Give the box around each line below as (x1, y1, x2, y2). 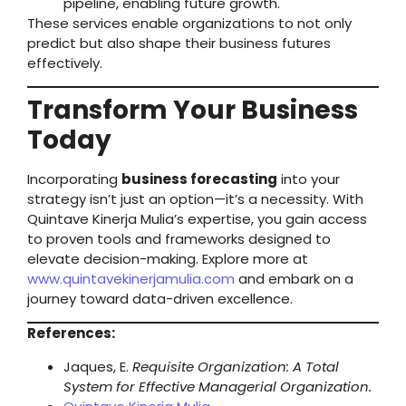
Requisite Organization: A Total (132, 356, 339, 376)
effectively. (27, 53, 102, 72)
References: (27, 324, 115, 343)
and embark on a (235, 269, 353, 289)
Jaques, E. (63, 356, 132, 376)
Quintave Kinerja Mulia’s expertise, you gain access (27, 209, 367, 229)
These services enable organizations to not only (27, 13, 352, 33)
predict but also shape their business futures (27, 33, 331, 53)
